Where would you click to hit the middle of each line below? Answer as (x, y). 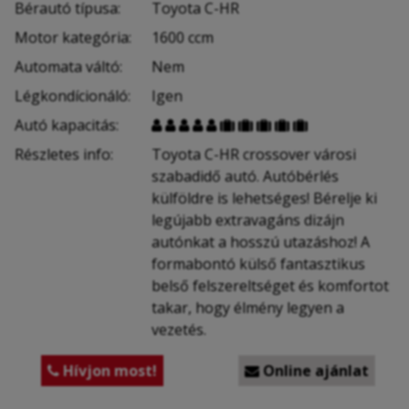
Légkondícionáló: (73, 95)
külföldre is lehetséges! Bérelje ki (264, 198)
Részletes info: (64, 154)
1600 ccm (183, 37)
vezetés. (179, 329)
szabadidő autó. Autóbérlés (245, 176)
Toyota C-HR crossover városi (254, 154)
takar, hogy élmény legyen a (248, 307)
